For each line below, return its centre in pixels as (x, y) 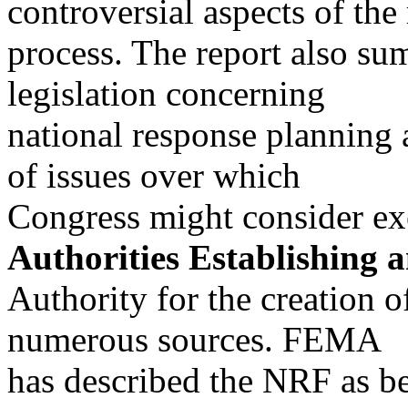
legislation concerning (166, 93)
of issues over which (154, 175)
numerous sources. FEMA (194, 339)
